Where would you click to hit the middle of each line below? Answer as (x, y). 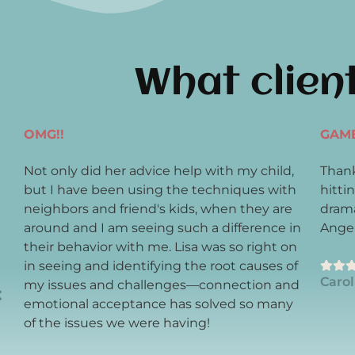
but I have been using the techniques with (160, 189)
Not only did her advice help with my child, (159, 170)
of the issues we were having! (117, 322)
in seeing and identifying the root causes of (161, 265)
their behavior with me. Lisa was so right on (160, 246)
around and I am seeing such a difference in (162, 227)
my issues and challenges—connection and (162, 284)
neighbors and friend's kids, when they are (158, 208)
